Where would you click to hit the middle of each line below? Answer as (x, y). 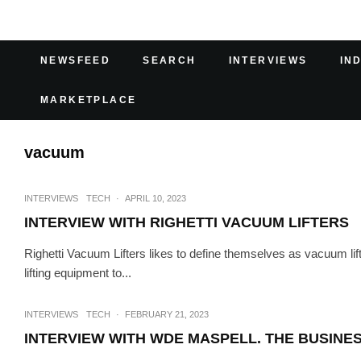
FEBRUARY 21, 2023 (167, 314)
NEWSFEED (76, 60)
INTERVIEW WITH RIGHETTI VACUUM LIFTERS (187, 222)
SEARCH (170, 60)
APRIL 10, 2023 (156, 198)
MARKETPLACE (89, 100)
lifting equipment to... (78, 273)
